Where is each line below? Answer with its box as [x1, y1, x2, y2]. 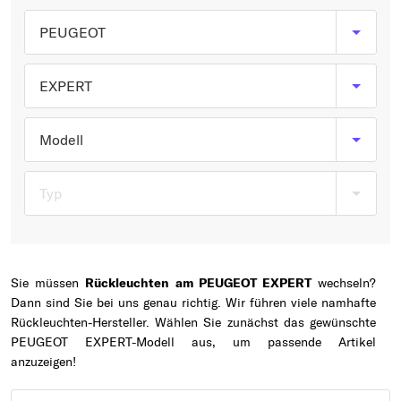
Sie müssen [11, 275, 86, 291]
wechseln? [311, 275, 377, 291]
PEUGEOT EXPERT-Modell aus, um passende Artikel [11, 334, 376, 350]
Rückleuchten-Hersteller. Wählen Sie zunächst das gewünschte [11, 314, 376, 330]
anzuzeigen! [11, 354, 76, 370]
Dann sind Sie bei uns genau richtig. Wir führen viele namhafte [11, 294, 376, 311]
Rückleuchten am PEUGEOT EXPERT [85, 275, 311, 291]
